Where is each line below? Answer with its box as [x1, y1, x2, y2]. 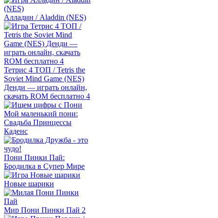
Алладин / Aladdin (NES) [4, 13, 86, 21]
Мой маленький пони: [4, 109, 78, 118]
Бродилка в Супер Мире [4, 162, 85, 170]
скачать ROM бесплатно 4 [4, 92, 90, 100]
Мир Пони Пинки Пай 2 [4, 206, 86, 214]
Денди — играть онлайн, [4, 83, 87, 91]
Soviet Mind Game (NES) [4, 74, 84, 83]
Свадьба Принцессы [4, 118, 72, 127]
